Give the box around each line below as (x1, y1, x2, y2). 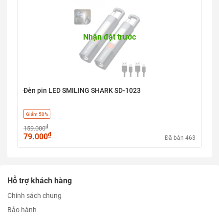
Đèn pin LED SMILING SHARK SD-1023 (23, 87, 141, 94)
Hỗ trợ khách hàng (7, 176, 72, 185)
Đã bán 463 (165, 134, 196, 141)
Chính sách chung (7, 192, 62, 199)
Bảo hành (7, 206, 37, 214)
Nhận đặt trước (83, 32, 136, 42)
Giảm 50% (26, 111, 48, 117)
